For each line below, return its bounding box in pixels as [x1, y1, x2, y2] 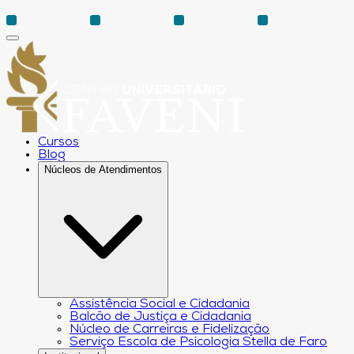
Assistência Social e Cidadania [70, 298, 250, 311]
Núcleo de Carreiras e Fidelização [70, 323, 269, 337]
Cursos [38, 136, 79, 149]
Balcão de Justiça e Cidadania [70, 311, 251, 324]
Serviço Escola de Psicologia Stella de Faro [70, 336, 327, 349]
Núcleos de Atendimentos [44, 164, 162, 176]
